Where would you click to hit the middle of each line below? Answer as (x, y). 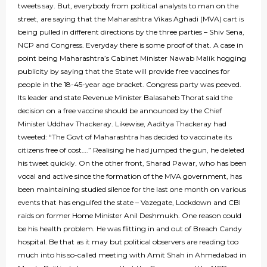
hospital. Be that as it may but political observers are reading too (128, 242)
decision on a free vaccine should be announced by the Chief (120, 111)
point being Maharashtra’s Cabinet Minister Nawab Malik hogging (132, 58)
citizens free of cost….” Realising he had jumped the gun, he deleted (131, 150)
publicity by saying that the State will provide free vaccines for (124, 72)
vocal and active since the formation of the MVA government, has (130, 176)
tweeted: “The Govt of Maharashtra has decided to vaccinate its (125, 137)
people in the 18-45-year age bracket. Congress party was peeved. (130, 85)
